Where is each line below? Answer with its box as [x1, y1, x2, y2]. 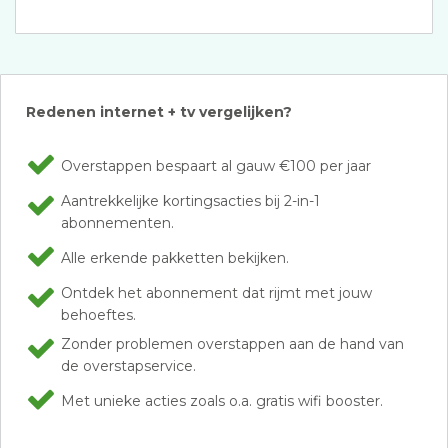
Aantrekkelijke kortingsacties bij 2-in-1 [61, 192, 320, 210]
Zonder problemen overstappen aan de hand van [61, 335, 404, 353]
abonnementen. [61, 214, 174, 232]
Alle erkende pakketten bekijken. [61, 249, 289, 267]
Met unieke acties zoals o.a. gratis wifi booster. [61, 392, 383, 410]
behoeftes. [61, 306, 136, 324]
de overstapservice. [61, 357, 196, 375]
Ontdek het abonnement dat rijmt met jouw [61, 284, 372, 302]
